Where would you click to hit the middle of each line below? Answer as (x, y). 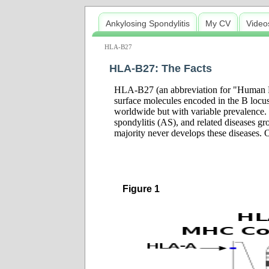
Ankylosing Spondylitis (148, 23)
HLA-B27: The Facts (161, 68)
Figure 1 (141, 189)
